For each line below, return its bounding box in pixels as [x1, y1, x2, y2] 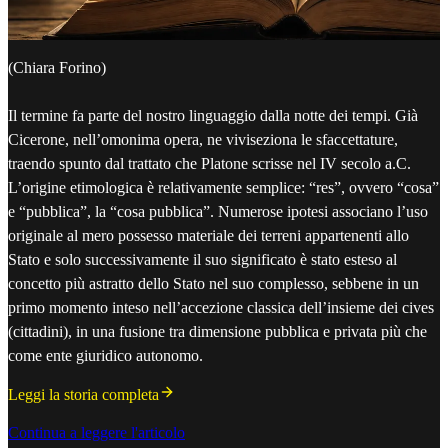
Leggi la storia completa [8, 385, 159, 403]
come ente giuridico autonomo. [8, 346, 203, 364]
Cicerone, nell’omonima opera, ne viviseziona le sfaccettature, [8, 130, 398, 148]
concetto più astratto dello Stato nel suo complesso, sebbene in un [8, 274, 419, 292]
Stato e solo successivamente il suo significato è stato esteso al [8, 250, 397, 268]
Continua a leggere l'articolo [8, 423, 185, 441]
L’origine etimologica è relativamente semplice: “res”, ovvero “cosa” [8, 178, 439, 196]
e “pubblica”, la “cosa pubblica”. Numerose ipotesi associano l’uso [8, 202, 428, 220]
